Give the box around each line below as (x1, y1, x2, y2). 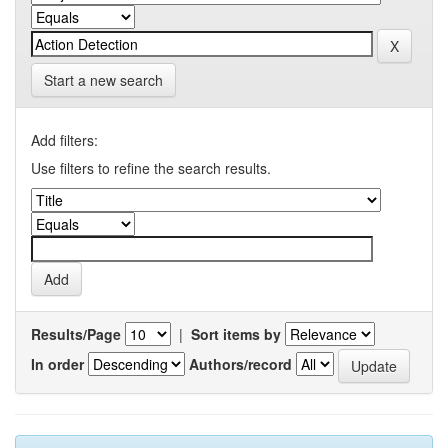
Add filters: (31, 130, 98, 150)
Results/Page (31, 324, 121, 344)
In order (31, 353, 84, 374)
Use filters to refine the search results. (31, 158, 271, 178)
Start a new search (44, 70, 163, 90)
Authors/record (189, 353, 292, 374)
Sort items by (191, 324, 281, 344)
